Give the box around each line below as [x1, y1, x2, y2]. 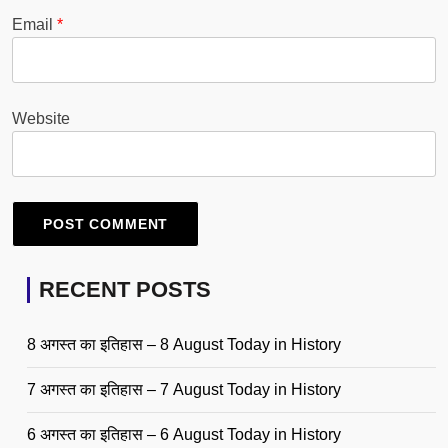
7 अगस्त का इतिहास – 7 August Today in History [27, 381, 341, 399]
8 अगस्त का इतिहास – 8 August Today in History [27, 336, 341, 354]
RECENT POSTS [39, 277, 211, 303]
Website [12, 110, 70, 128]
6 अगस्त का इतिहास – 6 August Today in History [27, 426, 341, 444]
